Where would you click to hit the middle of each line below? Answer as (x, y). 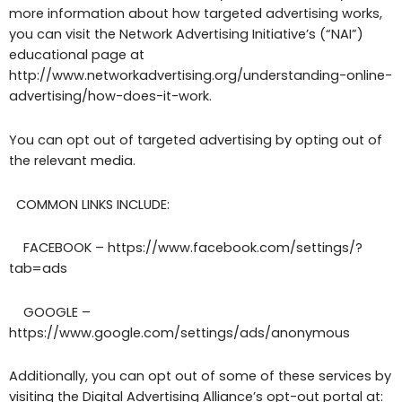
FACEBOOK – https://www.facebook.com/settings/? (186, 248)
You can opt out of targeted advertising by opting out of (196, 140)
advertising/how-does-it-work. (110, 96)
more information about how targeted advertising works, (196, 14)
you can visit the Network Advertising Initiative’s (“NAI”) (186, 35)
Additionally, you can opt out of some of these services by (200, 376)
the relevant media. (72, 161)
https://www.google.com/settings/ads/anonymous (179, 332)
